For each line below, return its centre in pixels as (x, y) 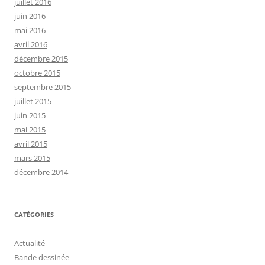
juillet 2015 (33, 101)
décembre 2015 (41, 58)
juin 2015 (30, 115)
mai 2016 (30, 30)
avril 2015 (31, 143)
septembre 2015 (43, 87)
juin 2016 (30, 16)
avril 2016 (31, 44)
